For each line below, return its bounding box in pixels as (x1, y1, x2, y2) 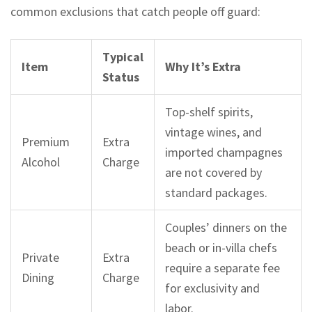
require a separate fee (165, 260, 280, 276)
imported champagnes (165, 144, 283, 161)
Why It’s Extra (165, 58, 241, 75)
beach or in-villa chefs (165, 240, 277, 256)
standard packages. (165, 185, 267, 201)
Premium (22, 134, 70, 150)
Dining (22, 270, 54, 286)
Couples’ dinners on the (165, 219, 287, 236)
